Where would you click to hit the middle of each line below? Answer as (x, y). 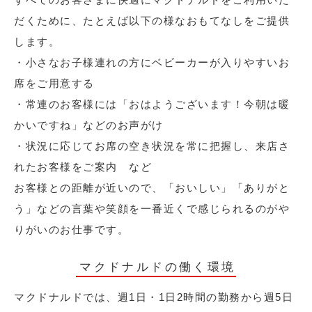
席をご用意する (54, 84)
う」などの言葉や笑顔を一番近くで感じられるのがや (152, 209)
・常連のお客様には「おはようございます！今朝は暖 (152, 104)
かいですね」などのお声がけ (89, 125)
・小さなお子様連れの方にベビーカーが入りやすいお (152, 63)
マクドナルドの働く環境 (158, 267)
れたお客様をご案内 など (83, 167)
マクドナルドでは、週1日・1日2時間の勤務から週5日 (154, 297)
